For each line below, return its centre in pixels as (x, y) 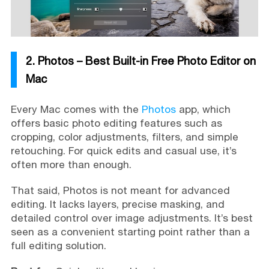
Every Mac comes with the (76, 110)
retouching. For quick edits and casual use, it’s (123, 151)
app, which (203, 110)
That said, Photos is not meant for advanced (120, 191)
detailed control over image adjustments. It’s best (131, 218)
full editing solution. (58, 246)
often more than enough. (71, 165)
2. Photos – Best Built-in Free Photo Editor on (141, 61)
